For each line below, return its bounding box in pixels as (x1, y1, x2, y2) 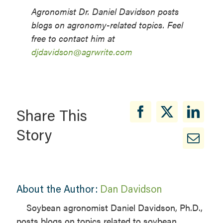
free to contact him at (31, 32, 115, 45)
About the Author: (16, 182, 100, 196)
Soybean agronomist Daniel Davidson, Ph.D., (26, 201, 203, 214)
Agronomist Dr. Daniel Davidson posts (31, 5, 179, 18)
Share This (16, 106, 87, 125)
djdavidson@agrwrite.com (31, 45, 132, 58)
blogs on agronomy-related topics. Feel (31, 18, 183, 31)
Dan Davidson (100, 182, 162, 196)
